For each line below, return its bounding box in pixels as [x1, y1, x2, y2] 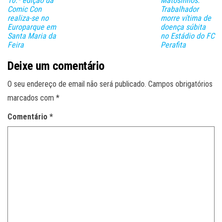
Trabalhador [160, 4, 199, 14]
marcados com [7, 93, 56, 103]
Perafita [160, 40, 186, 50]
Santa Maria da [7, 31, 56, 41]
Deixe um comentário [7, 59, 105, 73]
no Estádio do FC [160, 31, 215, 41]
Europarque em [7, 22, 56, 32]
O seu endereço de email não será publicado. [7, 79, 146, 89]
